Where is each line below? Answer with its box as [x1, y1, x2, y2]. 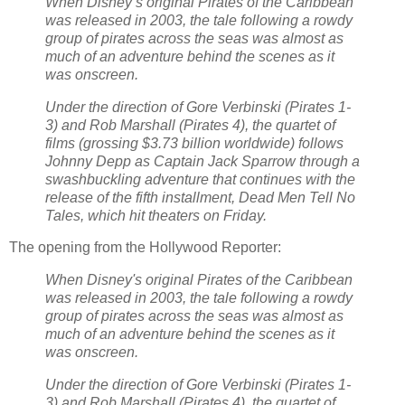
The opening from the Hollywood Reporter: [9, 240, 281, 256]
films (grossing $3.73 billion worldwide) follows [45, 135, 344, 151]
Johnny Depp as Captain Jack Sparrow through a [45, 153, 360, 169]
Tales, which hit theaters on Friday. [45, 207, 267, 223]
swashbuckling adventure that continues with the [45, 171, 355, 187]
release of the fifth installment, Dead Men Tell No [45, 189, 355, 205]
